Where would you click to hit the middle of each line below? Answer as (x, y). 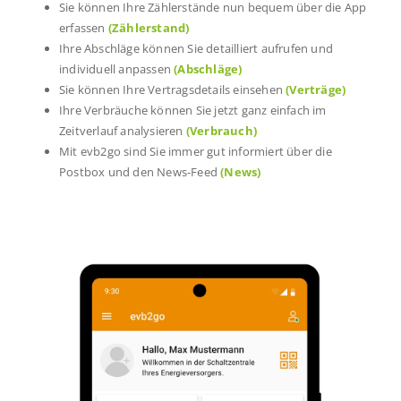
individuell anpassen (117, 68)
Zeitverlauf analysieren (123, 130)
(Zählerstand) (149, 27)
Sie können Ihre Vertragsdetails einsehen (173, 89)
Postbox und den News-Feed (140, 171)
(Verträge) (316, 89)
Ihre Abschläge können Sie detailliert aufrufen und (196, 48)
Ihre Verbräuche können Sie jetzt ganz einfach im (193, 110)
